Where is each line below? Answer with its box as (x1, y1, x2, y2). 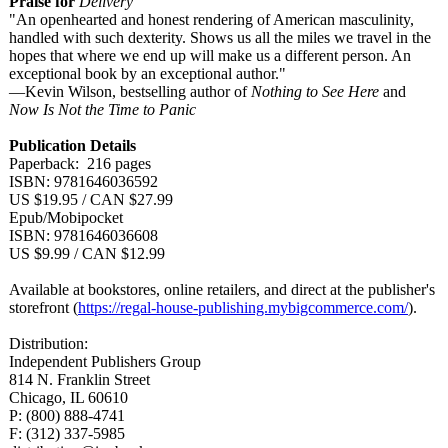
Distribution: (9, 335, 88, 352)
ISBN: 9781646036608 (9, 227, 158, 244)
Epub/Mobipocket (9, 209, 123, 226)
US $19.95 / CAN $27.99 (9, 191, 173, 208)
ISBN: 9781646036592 (9, 173, 158, 190)
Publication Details (9, 137, 136, 154)
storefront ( (9, 299, 78, 316)
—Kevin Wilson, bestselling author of (9, 83, 251, 100)
